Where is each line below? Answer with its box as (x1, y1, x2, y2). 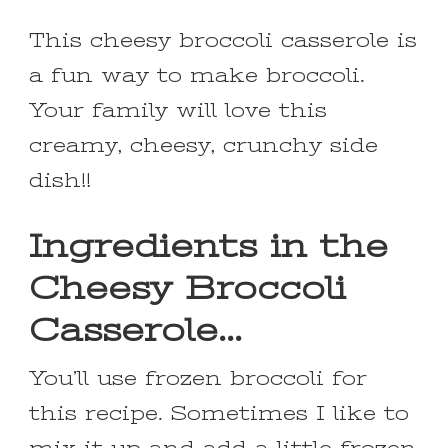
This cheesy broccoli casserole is (29, 28, 417, 52)
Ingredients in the (29, 227, 388, 266)
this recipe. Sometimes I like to (29, 402, 409, 426)
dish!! (29, 168, 91, 192)
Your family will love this (29, 98, 327, 122)
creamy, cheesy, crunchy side (29, 133, 378, 157)
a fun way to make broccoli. (29, 63, 365, 87)
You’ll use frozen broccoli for (29, 367, 367, 391)
